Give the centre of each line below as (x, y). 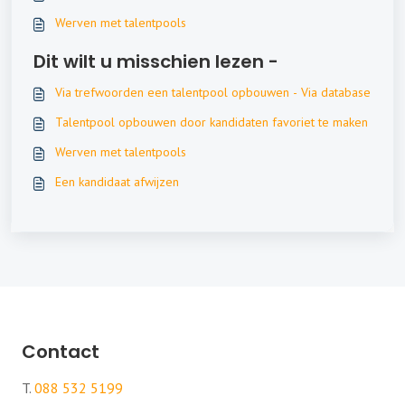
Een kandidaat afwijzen (117, 181)
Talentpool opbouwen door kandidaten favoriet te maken (212, 122)
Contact (61, 352)
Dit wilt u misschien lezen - (156, 61)
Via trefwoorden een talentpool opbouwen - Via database (213, 92)
